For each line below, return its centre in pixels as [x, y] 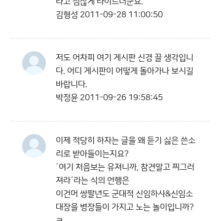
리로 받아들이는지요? [92, 154]
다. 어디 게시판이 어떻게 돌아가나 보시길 [125, 71]
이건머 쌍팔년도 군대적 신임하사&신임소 [124, 194]
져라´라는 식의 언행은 [92, 181]
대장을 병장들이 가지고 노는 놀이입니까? [125, 207]
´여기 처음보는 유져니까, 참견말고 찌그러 [125, 167]
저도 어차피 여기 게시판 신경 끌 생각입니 [125, 58]
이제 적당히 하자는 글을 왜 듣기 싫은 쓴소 [126, 141]
